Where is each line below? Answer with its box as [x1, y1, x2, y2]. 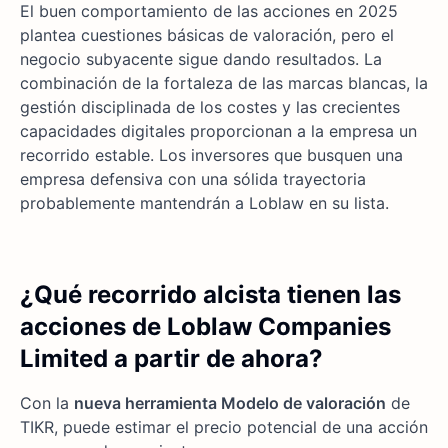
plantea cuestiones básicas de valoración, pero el [20, 25, 394, 46]
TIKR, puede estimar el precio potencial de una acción [20, 417, 428, 438]
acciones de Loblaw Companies [20, 312, 391, 342]
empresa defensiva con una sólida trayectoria [20, 169, 366, 190]
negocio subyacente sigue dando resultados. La [20, 49, 382, 70]
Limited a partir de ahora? [20, 344, 323, 374]
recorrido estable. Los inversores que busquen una [20, 145, 403, 166]
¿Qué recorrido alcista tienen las [20, 280, 401, 310]
